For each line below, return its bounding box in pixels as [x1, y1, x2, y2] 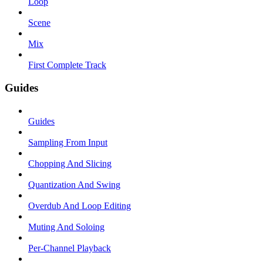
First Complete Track [28, 60, 106, 70]
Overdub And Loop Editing [28, 200, 131, 211]
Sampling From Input [28, 137, 107, 147]
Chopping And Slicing [28, 158, 112, 168]
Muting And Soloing [28, 221, 104, 232]
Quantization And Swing [28, 179, 120, 190]
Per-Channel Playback [28, 242, 111, 253]
